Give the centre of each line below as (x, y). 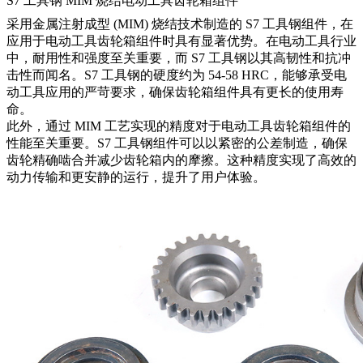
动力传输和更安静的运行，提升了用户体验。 (136, 177)
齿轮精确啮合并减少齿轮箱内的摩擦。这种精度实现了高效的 (181, 160)
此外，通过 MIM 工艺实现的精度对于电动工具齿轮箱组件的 (179, 126)
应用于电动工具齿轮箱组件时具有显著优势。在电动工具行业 (181, 41)
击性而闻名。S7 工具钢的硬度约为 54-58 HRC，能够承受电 (177, 75)
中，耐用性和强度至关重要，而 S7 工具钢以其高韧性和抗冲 (179, 58)
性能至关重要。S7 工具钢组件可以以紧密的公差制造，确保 (177, 143)
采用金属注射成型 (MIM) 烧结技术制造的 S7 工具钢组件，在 (180, 23)
